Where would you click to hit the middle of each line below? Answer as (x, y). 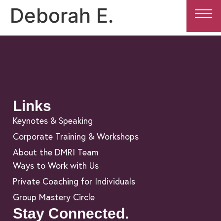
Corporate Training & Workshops (75, 137)
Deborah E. (62, 16)
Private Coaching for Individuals (74, 182)
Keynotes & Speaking (53, 121)
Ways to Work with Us (55, 166)
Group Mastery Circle (54, 198)
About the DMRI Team (55, 153)
